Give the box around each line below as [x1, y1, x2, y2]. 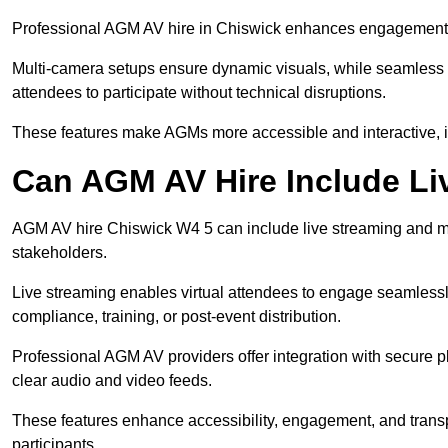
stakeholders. [12, 244, 107, 262]
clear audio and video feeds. [12, 372, 212, 390]
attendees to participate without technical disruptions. [12, 84, 386, 102]
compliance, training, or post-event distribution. [12, 308, 341, 326]
